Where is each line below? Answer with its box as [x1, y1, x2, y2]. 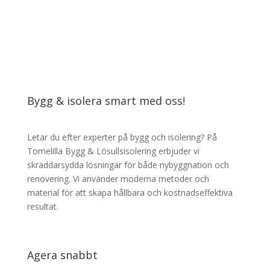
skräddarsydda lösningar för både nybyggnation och [27, 159, 229, 171]
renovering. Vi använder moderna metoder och [27, 172, 209, 184]
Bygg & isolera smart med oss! [27, 93, 185, 108]
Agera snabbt [27, 247, 98, 262]
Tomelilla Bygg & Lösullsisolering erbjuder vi [27, 145, 199, 157]
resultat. [27, 200, 58, 212]
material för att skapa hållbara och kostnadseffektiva [27, 186, 233, 198]
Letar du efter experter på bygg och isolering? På [27, 131, 217, 143]
